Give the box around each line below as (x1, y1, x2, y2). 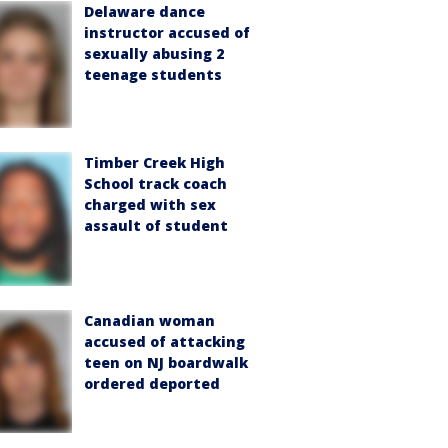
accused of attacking (84, 331, 245, 351)
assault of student (84, 216, 228, 236)
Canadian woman (84, 310, 215, 330)
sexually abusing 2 (84, 44, 224, 64)
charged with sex (84, 195, 216, 215)
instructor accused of (84, 23, 250, 43)
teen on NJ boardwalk (84, 352, 248, 372)
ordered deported (84, 373, 220, 393)
